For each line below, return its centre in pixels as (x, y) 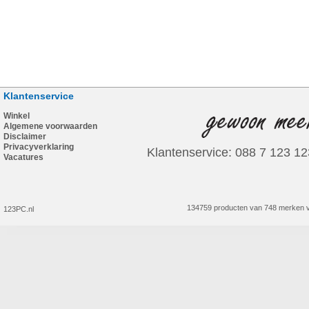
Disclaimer (25, 137)
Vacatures (23, 157)
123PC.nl (19, 209)
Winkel (17, 116)
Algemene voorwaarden (50, 126)
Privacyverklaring (39, 147)
